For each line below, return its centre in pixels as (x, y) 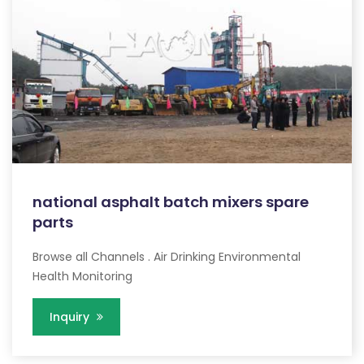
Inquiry (71, 316)
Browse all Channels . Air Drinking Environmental (167, 256)
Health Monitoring (82, 276)
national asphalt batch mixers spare (171, 201)
